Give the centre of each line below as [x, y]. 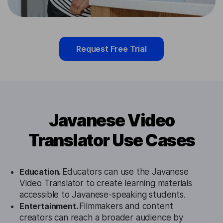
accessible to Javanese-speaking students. [103, 195]
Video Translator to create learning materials [106, 183]
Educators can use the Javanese [125, 172]
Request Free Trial [111, 49]
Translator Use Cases [111, 140]
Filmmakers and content [126, 206]
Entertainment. [50, 206]
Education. [41, 172]
